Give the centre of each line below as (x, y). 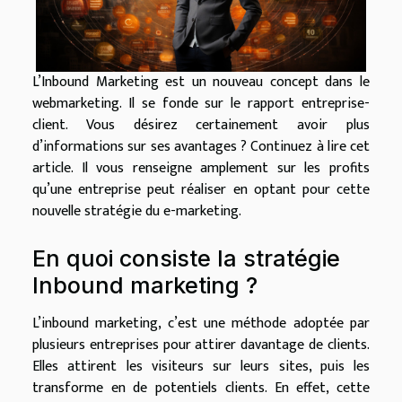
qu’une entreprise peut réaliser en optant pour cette (201, 189)
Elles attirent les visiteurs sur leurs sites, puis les (201, 366)
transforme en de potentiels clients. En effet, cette (201, 388)
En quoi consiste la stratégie (186, 258)
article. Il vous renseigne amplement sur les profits (201, 168)
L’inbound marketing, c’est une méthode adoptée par (201, 323)
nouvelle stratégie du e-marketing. (137, 211)
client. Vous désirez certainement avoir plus (201, 125)
